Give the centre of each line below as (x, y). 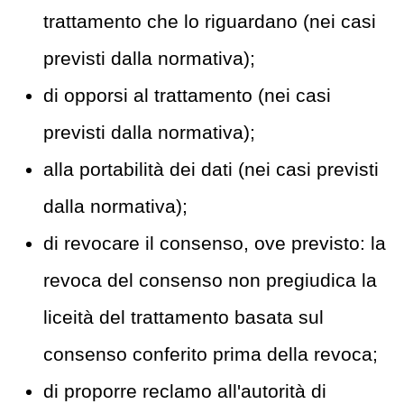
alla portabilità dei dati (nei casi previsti (211, 170)
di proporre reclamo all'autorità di (185, 391)
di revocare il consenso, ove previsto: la (215, 243)
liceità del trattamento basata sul (184, 317)
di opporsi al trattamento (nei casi (187, 96)
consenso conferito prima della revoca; (211, 354)
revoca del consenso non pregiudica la (210, 280)
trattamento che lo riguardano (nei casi (210, 22)
